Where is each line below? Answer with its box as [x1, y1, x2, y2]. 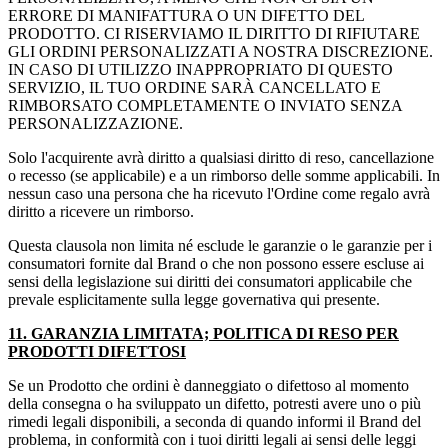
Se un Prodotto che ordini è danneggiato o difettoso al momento [8, 377, 409, 395]
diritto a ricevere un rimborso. [8, 203, 194, 221]
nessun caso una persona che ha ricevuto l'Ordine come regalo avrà [8, 185, 430, 203]
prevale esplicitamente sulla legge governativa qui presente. [8, 291, 380, 309]
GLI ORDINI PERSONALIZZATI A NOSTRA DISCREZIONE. [8, 43, 433, 61]
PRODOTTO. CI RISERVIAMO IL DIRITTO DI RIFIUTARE [8, 25, 420, 43]
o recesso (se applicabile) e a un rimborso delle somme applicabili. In [8, 167, 440, 185]
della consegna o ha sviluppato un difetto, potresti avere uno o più [8, 395, 421, 413]
